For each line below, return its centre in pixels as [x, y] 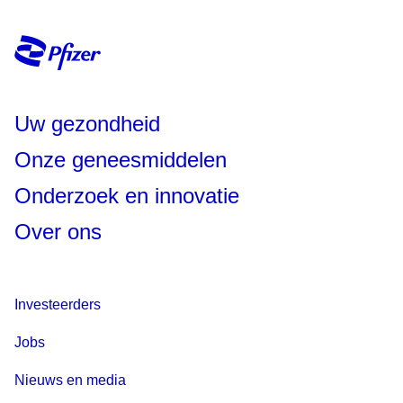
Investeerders [58, 305]
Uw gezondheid [87, 124]
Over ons [58, 232]
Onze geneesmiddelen [121, 160]
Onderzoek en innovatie [127, 196]
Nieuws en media [70, 381]
